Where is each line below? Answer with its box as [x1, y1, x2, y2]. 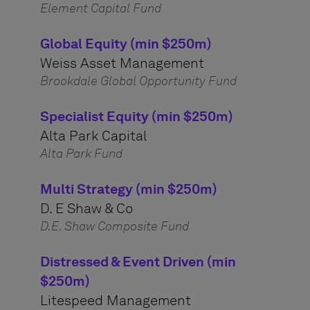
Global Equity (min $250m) [39, 35, 212, 52]
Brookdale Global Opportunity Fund [39, 73, 237, 89]
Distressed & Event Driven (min [39, 253, 236, 270]
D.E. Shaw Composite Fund [39, 219, 189, 234]
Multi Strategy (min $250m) [39, 181, 217, 197]
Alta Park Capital [39, 127, 147, 144]
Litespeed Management [39, 292, 191, 309]
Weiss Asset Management [39, 55, 204, 71]
